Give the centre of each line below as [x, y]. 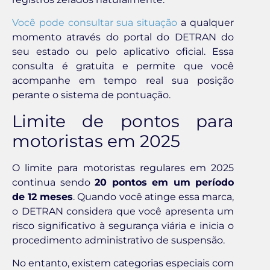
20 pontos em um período [164, 182]
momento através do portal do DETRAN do [123, 37]
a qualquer [206, 23]
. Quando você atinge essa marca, [154, 196]
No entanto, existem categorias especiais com [123, 263]
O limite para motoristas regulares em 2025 [123, 168]
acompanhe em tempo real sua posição [123, 81]
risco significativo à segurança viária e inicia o [123, 225]
